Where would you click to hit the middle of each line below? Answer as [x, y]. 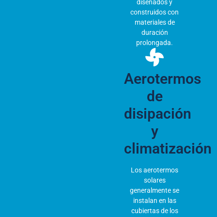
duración [155, 32]
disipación [157, 113]
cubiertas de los [155, 210]
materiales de [155, 22]
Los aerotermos [155, 170]
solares [155, 180]
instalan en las [155, 200]
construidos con [155, 12]
